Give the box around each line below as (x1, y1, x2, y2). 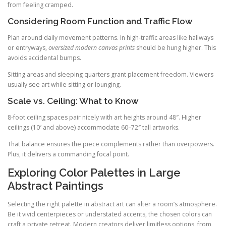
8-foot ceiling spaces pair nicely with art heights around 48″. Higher (8, 113, 201, 122)
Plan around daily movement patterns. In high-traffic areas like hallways (8, 33, 213, 42)
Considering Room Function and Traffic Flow (8, 16, 193, 26)
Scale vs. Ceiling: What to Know (8, 96, 139, 106)
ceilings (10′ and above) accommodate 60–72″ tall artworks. (8, 123, 180, 132)
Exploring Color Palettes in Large (8, 166, 181, 180)
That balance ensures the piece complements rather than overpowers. (8, 140, 214, 149)
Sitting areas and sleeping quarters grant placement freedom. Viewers (8, 70, 213, 79)
